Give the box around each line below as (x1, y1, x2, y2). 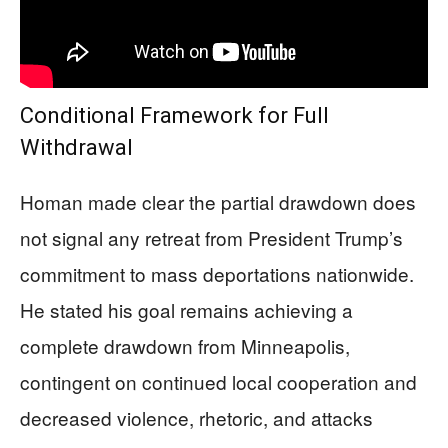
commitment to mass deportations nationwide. (20, 259, 414, 287)
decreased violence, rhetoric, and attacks (20, 403, 373, 431)
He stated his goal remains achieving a (20, 295, 353, 323)
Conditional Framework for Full (20, 102, 329, 128)
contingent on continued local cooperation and (20, 367, 417, 395)
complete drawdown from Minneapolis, (20, 331, 350, 359)
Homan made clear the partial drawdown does (20, 187, 416, 215)
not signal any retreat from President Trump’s (20, 223, 403, 251)
